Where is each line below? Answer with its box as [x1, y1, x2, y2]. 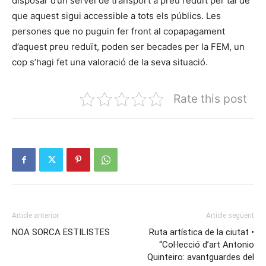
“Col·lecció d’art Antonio [159, 239, 254, 251]
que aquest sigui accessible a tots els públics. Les [12, 10, 221, 22]
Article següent [206, 211, 254, 220]
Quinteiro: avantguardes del [147, 252, 254, 263]
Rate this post [173, 91, 247, 106]
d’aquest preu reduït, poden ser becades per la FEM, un [12, 41, 245, 53]
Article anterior [12, 211, 59, 220]
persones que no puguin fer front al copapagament [12, 26, 225, 37]
